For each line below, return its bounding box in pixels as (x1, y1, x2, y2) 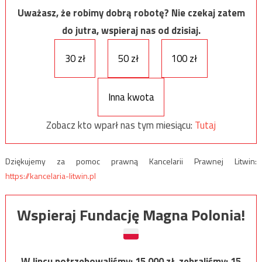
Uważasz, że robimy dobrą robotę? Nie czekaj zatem (17, 5, 245, 21)
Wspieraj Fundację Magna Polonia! (17, 203, 245, 226)
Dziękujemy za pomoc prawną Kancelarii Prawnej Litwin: (5, 155, 257, 168)
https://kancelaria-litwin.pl (5, 170, 96, 182)
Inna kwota (108, 89, 154, 105)
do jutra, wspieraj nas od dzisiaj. (61, 23, 201, 39)
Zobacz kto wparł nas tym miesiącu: (46, 117, 195, 133)
